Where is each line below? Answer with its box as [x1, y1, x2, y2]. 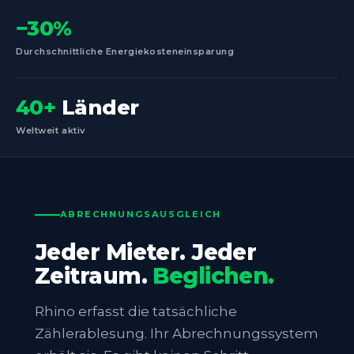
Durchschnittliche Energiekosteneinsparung [16, 46, 235, 58]
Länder [55, 95, 139, 121]
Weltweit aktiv [16, 125, 85, 137]
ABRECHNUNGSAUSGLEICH [60, 209, 221, 220]
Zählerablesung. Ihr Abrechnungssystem [35, 326, 318, 342]
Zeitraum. [35, 262, 153, 290]
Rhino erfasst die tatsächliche [35, 303, 237, 320]
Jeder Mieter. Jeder [35, 239, 257, 266]
